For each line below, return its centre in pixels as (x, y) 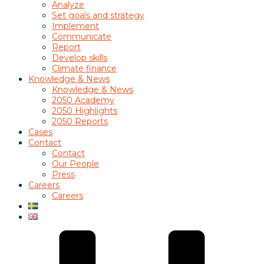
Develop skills (80, 57)
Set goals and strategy (98, 15)
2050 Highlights (85, 110)
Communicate (82, 36)
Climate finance (84, 68)
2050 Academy (83, 100)
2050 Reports (80, 121)
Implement (75, 26)
